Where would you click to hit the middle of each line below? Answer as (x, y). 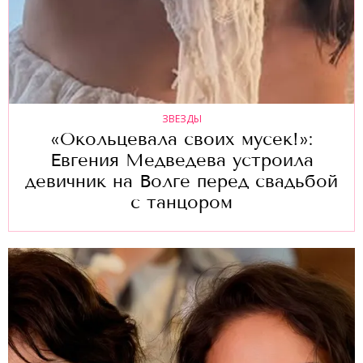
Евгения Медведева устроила (181, 160)
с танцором (181, 202)
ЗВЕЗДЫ (181, 119)
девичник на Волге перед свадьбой (181, 181)
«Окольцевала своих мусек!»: (181, 139)
